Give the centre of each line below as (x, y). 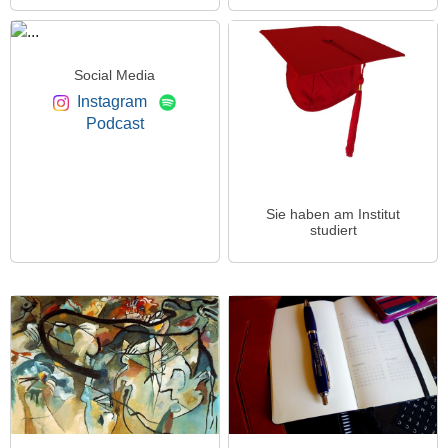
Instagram (108, 102)
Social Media (115, 75)
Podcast (114, 124)
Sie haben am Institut (333, 213)
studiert (333, 229)
